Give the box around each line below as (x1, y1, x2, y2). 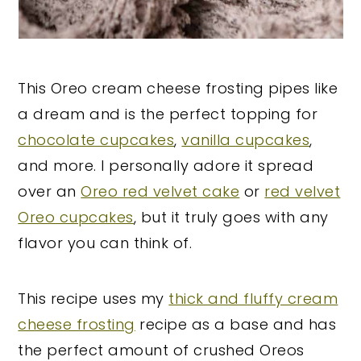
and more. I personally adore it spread (18, 155, 314, 176)
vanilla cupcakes (181, 129, 310, 150)
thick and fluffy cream (168, 288, 338, 309)
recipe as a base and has (135, 313, 337, 334)
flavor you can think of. (18, 232, 193, 253)
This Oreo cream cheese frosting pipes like (18, 77, 338, 98)
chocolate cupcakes (18, 129, 175, 150)
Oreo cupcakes (18, 206, 134, 227)
